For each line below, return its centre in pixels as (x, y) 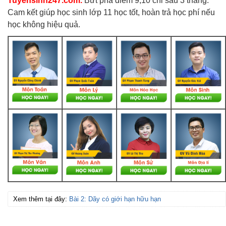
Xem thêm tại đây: (41, 199)
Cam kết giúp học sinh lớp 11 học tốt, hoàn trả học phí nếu (111, 12)
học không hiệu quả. (44, 24)
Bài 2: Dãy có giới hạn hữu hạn (115, 199)
